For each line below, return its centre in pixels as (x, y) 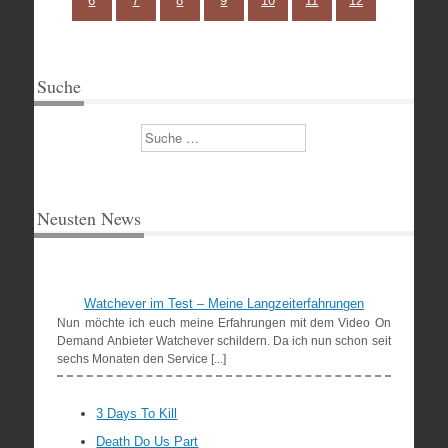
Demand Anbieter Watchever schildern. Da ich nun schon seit (224, 341)
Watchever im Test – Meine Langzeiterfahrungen (223, 304)
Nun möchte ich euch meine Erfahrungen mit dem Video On (224, 323)
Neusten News (88, 217)
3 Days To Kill (137, 414)
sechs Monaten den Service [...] (142, 359)
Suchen (163, 133)
